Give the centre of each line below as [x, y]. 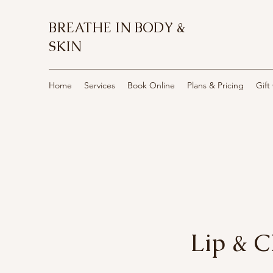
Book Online [151, 85]
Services [100, 85]
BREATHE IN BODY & [117, 28]
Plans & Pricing [215, 85]
